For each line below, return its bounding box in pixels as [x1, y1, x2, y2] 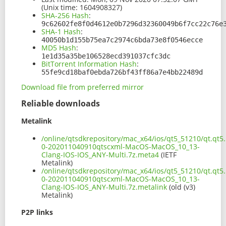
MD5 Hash [41, 43, 76, 53]
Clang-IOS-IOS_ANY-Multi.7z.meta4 [41, 149, 159, 159]
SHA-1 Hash [41, 27, 81, 37]
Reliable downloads [21, 98, 100, 109]
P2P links [21, 207, 53, 217]
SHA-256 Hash [41, 11, 89, 21]
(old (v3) [167, 182, 195, 192]
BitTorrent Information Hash [41, 59, 137, 69]
